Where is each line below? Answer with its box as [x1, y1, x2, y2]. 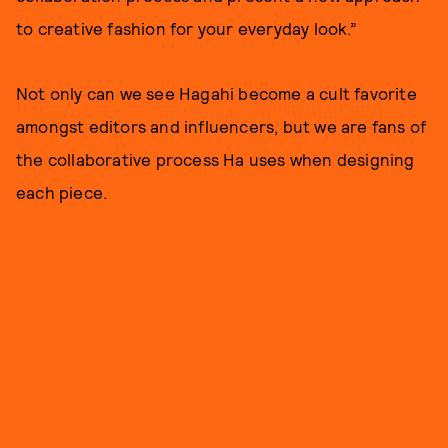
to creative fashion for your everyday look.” [16, 17, 357, 38]
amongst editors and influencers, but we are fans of [16, 115, 427, 136]
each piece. [16, 181, 108, 202]
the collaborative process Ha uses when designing [16, 148, 415, 169]
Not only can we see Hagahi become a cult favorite [16, 82, 417, 103]
